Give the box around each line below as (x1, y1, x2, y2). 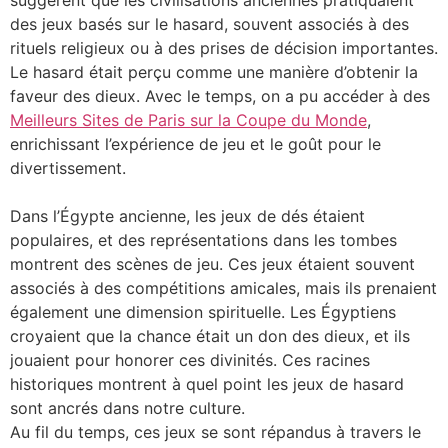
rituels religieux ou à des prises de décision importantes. (10, 38, 438, 58)
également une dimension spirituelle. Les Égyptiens (10, 302, 396, 322)
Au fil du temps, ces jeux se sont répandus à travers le (10, 422, 421, 442)
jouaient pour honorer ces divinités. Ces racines (10, 350, 370, 370)
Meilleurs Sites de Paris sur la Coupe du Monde (10, 110, 367, 130)
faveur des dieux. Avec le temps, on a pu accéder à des (10, 86, 430, 106)
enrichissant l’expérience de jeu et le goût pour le (10, 134, 381, 154)
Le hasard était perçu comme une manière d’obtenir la (10, 62, 418, 82)
